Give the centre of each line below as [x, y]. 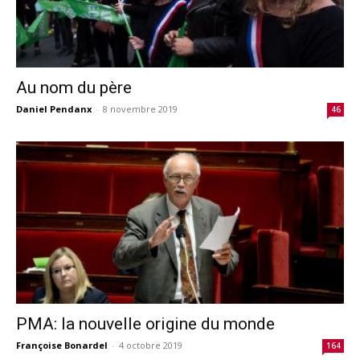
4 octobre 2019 [151, 345]
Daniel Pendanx [54, 109]
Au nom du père [74, 88]
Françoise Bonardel [62, 345]
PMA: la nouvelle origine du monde [145, 323]
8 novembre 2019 [140, 109]
